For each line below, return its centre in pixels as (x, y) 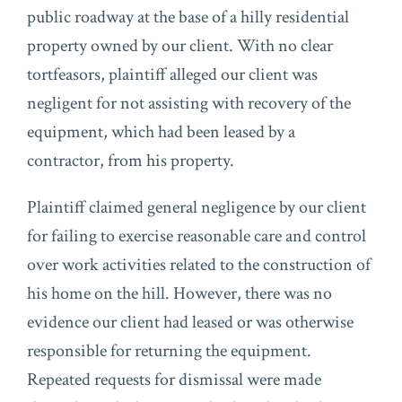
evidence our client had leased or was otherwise (190, 322)
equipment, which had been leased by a (161, 132)
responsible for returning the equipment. (169, 351)
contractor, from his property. (131, 161)
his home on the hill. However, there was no (179, 293)
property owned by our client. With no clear (180, 46)
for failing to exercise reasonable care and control (197, 236)
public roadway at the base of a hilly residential (188, 17)
